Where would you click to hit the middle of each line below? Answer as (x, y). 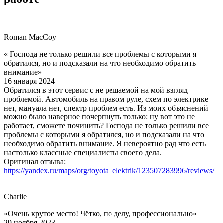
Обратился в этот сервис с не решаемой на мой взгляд (96, 90)
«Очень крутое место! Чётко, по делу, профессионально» (100, 213)
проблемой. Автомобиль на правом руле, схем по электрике (106, 99)
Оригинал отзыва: (35, 161)
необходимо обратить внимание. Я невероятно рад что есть (105, 143)
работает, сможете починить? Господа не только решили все (106, 125)
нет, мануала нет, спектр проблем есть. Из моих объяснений (106, 108)
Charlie (15, 196)
